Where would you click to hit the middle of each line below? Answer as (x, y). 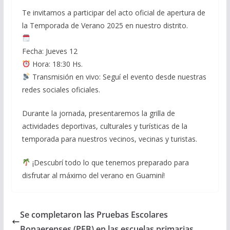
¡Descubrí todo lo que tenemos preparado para (109, 162)
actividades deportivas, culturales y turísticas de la (104, 126)
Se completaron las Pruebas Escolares (94, 214)
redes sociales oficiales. (61, 89)
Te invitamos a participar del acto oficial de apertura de (113, 12)
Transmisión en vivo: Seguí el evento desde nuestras (118, 76)
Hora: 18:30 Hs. (56, 64)
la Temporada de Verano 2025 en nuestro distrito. (105, 25)
